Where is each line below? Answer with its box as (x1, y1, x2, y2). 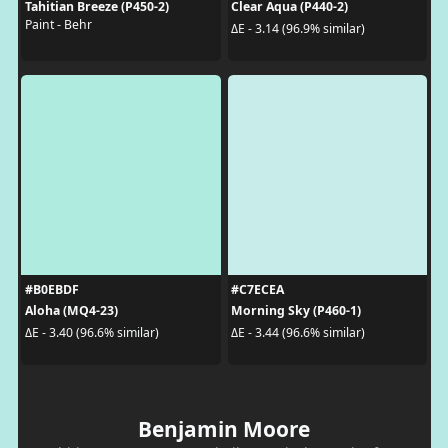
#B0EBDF (24, 281, 79, 299)
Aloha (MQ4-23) (24, 302, 118, 320)
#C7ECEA (231, 281, 284, 299)
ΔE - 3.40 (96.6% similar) (24, 323, 159, 341)
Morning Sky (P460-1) (231, 302, 361, 320)
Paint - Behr (24, 16, 92, 34)
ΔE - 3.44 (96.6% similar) (231, 323, 365, 341)
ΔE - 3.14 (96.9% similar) (231, 19, 365, 37)
